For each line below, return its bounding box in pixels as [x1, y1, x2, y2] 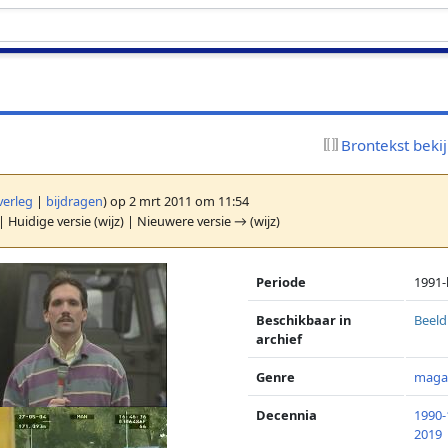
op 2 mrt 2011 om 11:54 [107, 191, 250, 210]
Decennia [256, 405, 318, 424]
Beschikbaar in [256, 310, 352, 329]
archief [256, 329, 303, 348]
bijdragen [46, 191, 104, 210]
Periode [256, 272, 307, 291]
